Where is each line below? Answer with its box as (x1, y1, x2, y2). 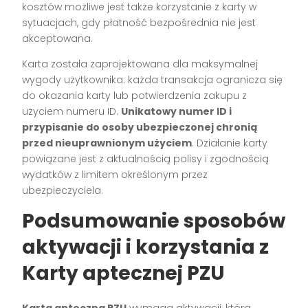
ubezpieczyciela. (22, 184, 104, 198)
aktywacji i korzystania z (22, 234, 269, 261)
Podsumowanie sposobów (22, 208, 286, 235)
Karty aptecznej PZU (22, 260, 225, 287)
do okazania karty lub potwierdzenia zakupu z (22, 89, 247, 103)
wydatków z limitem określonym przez (22, 168, 208, 182)
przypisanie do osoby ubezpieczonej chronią (22, 120, 258, 135)
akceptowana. (22, 32, 93, 46)
